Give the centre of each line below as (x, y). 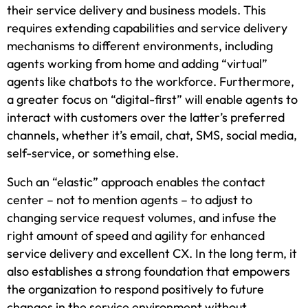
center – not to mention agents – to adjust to (130, 200)
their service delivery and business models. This (136, 10)
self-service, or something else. (93, 153)
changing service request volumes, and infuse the (142, 218)
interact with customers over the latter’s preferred (146, 118)
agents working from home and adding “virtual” (137, 64)
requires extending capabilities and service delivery (147, 28)
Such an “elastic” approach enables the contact (136, 182)
